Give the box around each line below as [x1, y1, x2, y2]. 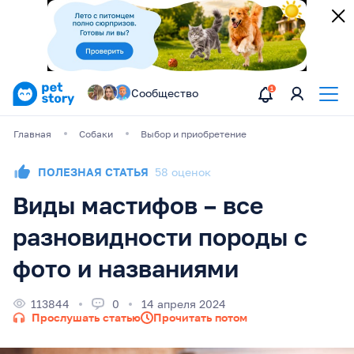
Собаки [79, 128, 113, 140]
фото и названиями [13, 254, 239, 283]
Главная [13, 128, 51, 140]
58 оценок [155, 165, 211, 179]
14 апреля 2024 [141, 297, 226, 311]
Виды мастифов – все [13, 191, 263, 220]
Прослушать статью [32, 311, 141, 324]
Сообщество [131, 86, 199, 100]
